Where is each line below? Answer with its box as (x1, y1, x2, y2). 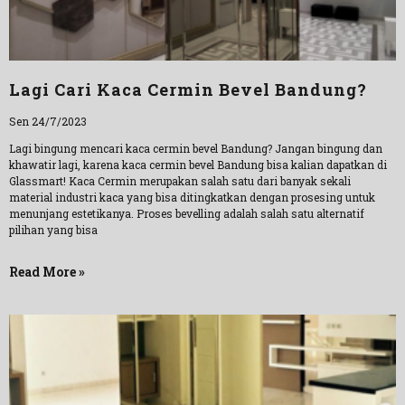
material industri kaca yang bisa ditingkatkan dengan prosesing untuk (9, 190, 375, 204)
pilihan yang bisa (9, 222, 98, 237)
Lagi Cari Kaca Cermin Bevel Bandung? (9, 79, 367, 100)
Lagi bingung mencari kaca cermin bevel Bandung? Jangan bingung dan (9, 141, 382, 155)
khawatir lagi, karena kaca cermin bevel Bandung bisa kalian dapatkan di (9, 157, 387, 172)
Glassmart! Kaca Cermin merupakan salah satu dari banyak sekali (9, 174, 351, 188)
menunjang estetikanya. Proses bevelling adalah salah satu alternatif (9, 206, 364, 221)
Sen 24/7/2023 (9, 114, 87, 128)
